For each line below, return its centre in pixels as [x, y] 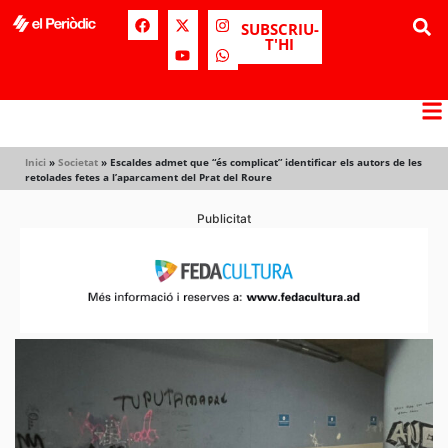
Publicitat [224, 218]
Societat [78, 162]
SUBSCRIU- [279, 29]
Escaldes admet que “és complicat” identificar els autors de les [266, 162]
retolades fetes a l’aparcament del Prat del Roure [148, 177]
